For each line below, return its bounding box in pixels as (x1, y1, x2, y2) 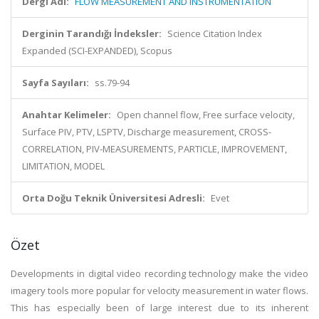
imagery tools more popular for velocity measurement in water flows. (11, 284, 308, 297)
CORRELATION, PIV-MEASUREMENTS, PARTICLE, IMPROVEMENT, (22, 142, 287, 155)
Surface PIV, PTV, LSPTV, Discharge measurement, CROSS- (22, 125, 271, 138)
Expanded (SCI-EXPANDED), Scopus (22, 44, 172, 57)
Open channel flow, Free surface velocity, (117, 108, 295, 121)
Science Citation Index (167, 27, 262, 40)
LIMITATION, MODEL (22, 159, 105, 172)
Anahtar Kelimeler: (22, 108, 111, 121)
